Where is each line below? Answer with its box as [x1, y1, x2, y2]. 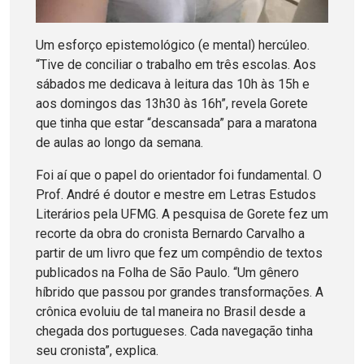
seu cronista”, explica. [36, 342, 158, 358]
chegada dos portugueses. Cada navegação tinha [36, 323, 313, 339]
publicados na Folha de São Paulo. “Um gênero [36, 264, 299, 280]
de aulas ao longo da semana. [36, 134, 203, 150]
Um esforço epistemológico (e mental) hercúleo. [36, 37, 310, 53]
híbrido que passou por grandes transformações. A [36, 284, 323, 300]
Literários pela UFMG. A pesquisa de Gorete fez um [36, 206, 328, 222]
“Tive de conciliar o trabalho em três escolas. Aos [36, 56, 316, 72]
